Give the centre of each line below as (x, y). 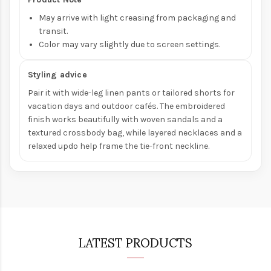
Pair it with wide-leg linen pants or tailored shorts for (131, 93)
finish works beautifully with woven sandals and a (125, 120)
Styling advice (57, 75)
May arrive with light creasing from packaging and (137, 18)
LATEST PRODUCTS (135, 242)
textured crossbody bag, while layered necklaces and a (135, 133)
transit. (53, 31)
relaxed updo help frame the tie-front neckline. (119, 146)
